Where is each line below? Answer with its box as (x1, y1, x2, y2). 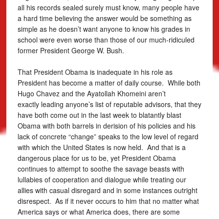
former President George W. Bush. (17, 45, 124, 55)
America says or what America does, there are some (17, 207, 180, 217)
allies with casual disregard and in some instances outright (17, 185, 197, 195)
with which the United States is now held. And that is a (17, 142, 186, 152)
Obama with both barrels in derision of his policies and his (17, 121, 196, 131)
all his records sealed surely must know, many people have (17, 2, 199, 12)
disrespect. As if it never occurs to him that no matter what (17, 196, 199, 206)
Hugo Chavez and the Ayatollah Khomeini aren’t (17, 88, 166, 98)
